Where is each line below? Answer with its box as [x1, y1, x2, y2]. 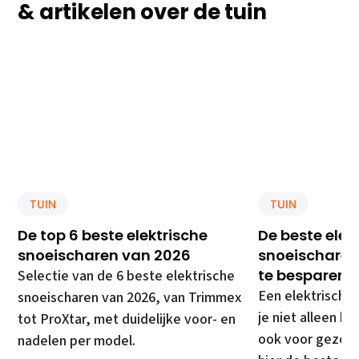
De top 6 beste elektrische [18, 225, 208, 246]
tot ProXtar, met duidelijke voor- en [18, 309, 236, 330]
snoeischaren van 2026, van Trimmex [18, 288, 242, 309]
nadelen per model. [18, 331, 136, 352]
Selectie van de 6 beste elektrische [18, 266, 236, 287]
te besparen [258, 265, 348, 286]
